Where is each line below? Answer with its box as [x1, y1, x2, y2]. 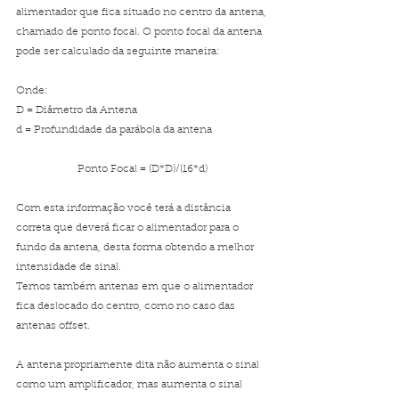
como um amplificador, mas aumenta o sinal [16, 379, 245, 390]
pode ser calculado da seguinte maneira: [16, 46, 220, 57]
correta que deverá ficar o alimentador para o [16, 223, 241, 233]
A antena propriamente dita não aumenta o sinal [16, 360, 262, 370]
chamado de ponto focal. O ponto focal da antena [16, 27, 265, 37]
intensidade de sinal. [16, 262, 121, 273]
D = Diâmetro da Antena [16, 105, 137, 116]
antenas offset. [16, 321, 90, 331]
